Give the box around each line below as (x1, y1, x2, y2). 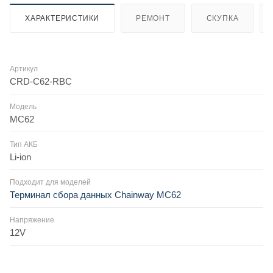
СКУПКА (206, 13, 239, 23)
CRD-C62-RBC (10, 76, 72, 87)
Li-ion (10, 151, 31, 162)
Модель (10, 102, 37, 111)
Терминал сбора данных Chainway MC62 (10, 189, 181, 200)
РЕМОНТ (136, 13, 170, 23)
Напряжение (10, 215, 54, 224)
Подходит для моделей (10, 177, 91, 186)
